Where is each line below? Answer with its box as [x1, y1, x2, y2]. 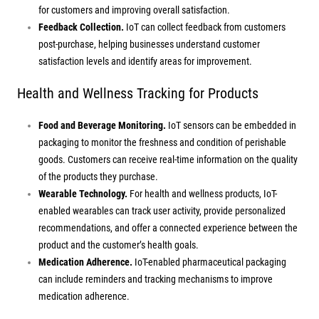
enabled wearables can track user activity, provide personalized [38, 204, 286, 216]
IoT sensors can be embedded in [168, 119, 296, 131]
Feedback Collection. [38, 21, 124, 33]
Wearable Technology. [38, 187, 127, 199]
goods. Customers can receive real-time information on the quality [38, 153, 298, 165]
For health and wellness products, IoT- [127, 187, 277, 199]
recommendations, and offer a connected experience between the [38, 221, 298, 234]
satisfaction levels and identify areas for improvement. [38, 55, 252, 67]
